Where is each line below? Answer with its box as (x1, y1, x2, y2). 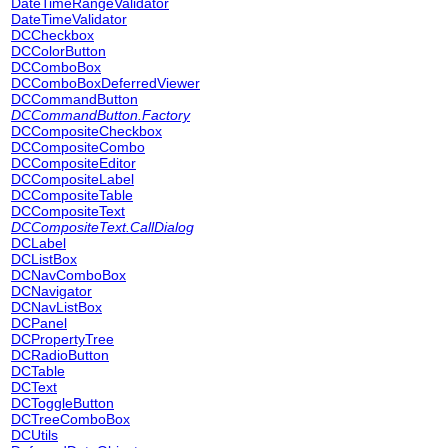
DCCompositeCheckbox (11, 123, 162, 139)
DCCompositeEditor (11, 155, 136, 171)
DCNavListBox (11, 299, 102, 315)
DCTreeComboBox (11, 411, 130, 427)
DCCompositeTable (11, 187, 133, 203)
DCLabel (11, 235, 66, 251)
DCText (11, 379, 57, 395)
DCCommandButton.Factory (11, 107, 190, 123)
